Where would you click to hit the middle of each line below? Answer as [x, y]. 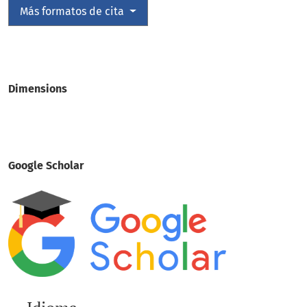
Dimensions [38, 89]
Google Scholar [46, 166]
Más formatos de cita [73, 12]
